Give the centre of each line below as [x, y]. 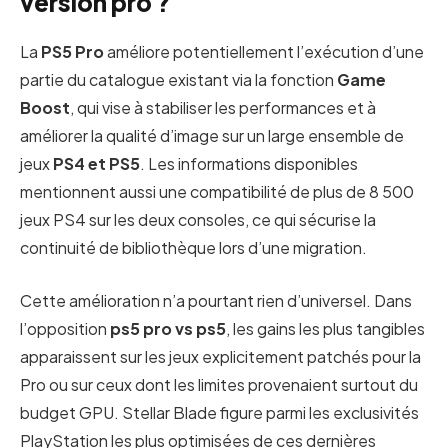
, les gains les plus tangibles [325, 329]
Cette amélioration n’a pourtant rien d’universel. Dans [216, 301]
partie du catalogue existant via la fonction [178, 80]
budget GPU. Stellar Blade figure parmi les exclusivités [219, 413]
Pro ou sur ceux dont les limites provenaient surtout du [219, 385]
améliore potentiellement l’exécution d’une [264, 52]
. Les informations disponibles [249, 164]
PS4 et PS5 [96, 164]
